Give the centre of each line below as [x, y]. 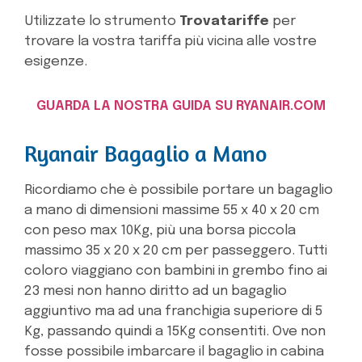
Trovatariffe [226, 22]
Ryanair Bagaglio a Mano [145, 154]
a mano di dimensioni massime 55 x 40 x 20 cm [172, 211]
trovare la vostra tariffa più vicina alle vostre [170, 42]
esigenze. [56, 62]
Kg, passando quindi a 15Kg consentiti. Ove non [175, 332]
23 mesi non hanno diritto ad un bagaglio [156, 292]
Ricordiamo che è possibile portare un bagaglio [179, 191]
